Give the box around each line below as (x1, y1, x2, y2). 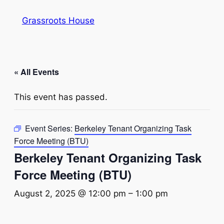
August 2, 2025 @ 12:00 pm (14, 188, 126, 198)
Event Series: (25, 122, 74, 134)
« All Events (14, 65, 59, 77)
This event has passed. (14, 91, 107, 102)
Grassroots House (21, 15, 94, 25)
